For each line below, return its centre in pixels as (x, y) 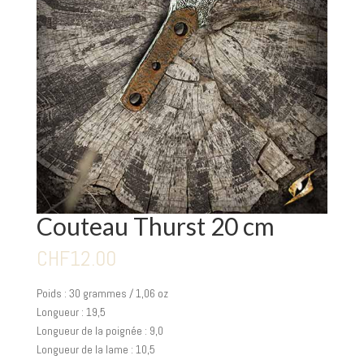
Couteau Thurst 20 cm (155, 225)
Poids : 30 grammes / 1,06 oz (102, 294)
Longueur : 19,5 (71, 312)
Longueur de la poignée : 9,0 (100, 331)
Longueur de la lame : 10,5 (95, 350)
